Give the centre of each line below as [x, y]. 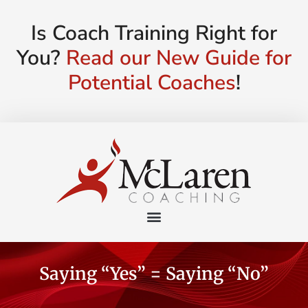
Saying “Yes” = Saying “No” [154, 273]
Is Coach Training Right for [154, 33]
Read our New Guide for [179, 58]
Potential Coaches [152, 82]
